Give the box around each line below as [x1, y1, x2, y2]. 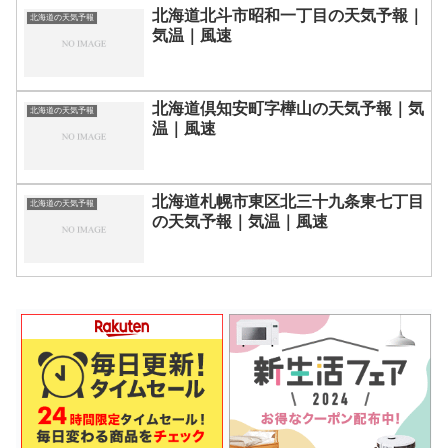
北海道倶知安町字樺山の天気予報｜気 [152, 100, 424, 118]
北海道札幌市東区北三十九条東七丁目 [152, 193, 424, 211]
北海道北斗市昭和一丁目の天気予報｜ [152, 7, 424, 25]
